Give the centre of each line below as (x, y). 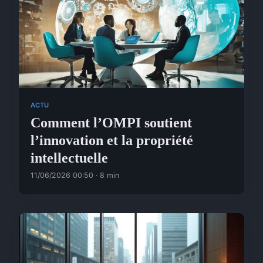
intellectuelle (69, 158)
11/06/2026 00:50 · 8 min (75, 176)
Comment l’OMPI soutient (111, 123)
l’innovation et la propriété (112, 141)
